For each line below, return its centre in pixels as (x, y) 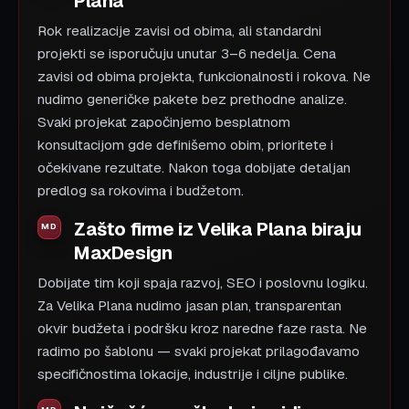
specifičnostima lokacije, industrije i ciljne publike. (193, 374)
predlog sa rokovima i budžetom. (141, 190)
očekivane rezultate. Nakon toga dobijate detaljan (194, 168)
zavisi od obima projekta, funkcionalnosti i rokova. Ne (204, 76)
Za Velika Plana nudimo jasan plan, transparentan (189, 305)
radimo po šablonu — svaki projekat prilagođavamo (199, 351)
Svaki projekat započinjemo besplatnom (164, 122)
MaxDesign (123, 252)
